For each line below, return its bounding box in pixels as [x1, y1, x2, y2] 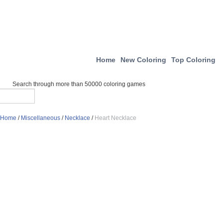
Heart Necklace [95, 114, 136, 121]
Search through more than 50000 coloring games [12, 81, 145, 88]
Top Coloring [171, 56, 216, 64]
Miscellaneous [21, 114, 60, 121]
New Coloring [120, 56, 166, 64]
